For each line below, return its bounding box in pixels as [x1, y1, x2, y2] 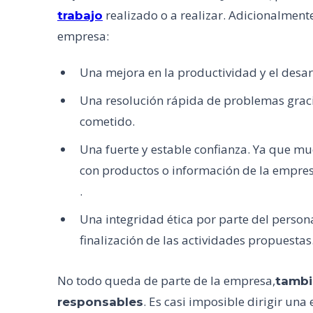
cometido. [80, 113, 135, 129]
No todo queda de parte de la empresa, [57, 272, 275, 289]
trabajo [57, 8, 103, 22]
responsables [57, 295, 143, 309]
